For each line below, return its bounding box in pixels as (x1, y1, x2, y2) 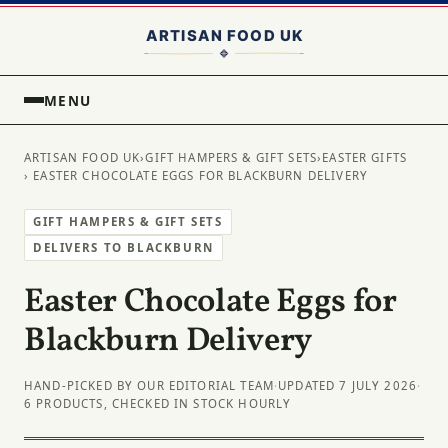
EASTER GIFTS (322, 150, 408, 165)
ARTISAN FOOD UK (24, 150, 141, 165)
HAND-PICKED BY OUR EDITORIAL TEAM (24, 378, 275, 394)
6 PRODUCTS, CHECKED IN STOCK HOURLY (24, 396, 292, 412)
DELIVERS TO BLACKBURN (33, 240, 214, 255)
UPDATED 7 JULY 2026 (278, 378, 418, 394)
